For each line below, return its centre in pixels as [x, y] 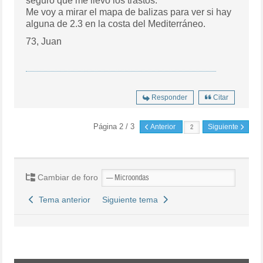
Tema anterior [63, 200]
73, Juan [44, 42]
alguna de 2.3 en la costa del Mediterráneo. [116, 24]
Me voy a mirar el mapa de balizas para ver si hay [129, 12]
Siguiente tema [133, 200]
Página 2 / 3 [115, 127]
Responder [169, 98]
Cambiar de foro [67, 178]
